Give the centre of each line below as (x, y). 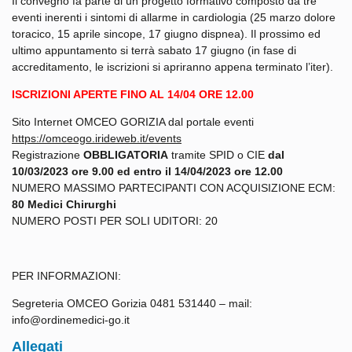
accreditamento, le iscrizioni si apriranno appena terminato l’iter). (172, 66)
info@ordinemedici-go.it (71, 319)
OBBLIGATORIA (126, 154)
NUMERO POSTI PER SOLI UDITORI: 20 (115, 220)
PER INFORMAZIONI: (66, 275)
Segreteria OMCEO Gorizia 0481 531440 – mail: (132, 303)
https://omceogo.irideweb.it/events (97, 138)
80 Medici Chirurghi (64, 204)
